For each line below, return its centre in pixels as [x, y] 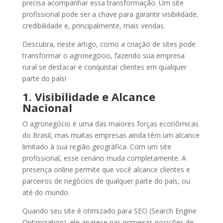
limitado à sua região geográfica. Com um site [97, 146]
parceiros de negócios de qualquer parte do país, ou [106, 181]
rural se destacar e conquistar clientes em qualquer [104, 67]
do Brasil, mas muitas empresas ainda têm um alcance [111, 135]
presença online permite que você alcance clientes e [106, 169]
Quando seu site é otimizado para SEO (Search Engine [109, 211]
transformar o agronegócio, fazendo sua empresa [103, 55]
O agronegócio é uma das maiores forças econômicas [110, 123]
